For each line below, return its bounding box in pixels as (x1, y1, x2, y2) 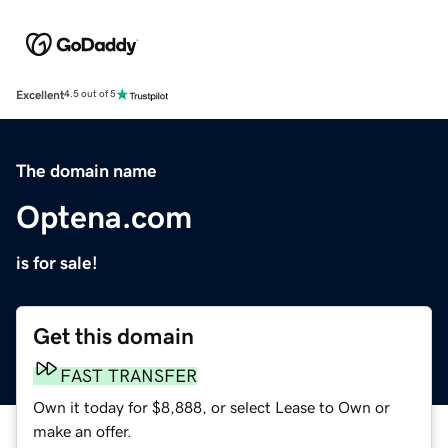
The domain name (16, 161, 157, 180)
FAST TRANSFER (60, 366, 197, 385)
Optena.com (16, 200, 192, 233)
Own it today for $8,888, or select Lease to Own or (33, 398, 390, 415)
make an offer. (33, 422, 132, 439)
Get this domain (33, 324, 194, 348)
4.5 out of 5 (64, 89, 116, 100)
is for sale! (16, 253, 98, 272)
